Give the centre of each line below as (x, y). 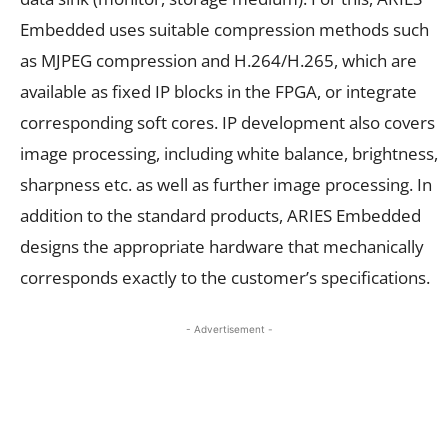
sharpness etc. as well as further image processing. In (226, 184)
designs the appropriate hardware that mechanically (222, 246)
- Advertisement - (229, 328)
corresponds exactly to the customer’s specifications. (225, 277)
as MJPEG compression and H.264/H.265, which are (218, 60)
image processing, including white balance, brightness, (229, 153)
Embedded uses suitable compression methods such (224, 29)
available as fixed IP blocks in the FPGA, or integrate (218, 91)
